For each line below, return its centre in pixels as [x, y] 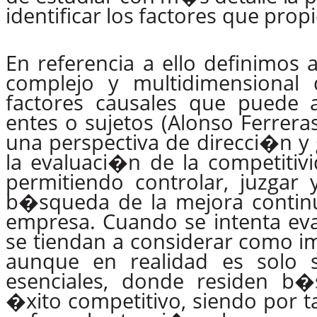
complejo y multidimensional [152, 82]
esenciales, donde [95, 281]
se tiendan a [65, 241]
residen [233, 281]
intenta [247, 221]
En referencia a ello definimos [153, 63]
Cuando [140, 221]
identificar [53, 16]
